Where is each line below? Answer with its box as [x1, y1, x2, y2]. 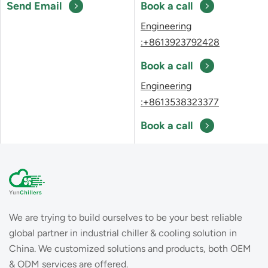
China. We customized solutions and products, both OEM [9, 243, 251, 255]
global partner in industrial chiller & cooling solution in [9, 227, 237, 239]
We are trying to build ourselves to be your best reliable [9, 212, 242, 224]
